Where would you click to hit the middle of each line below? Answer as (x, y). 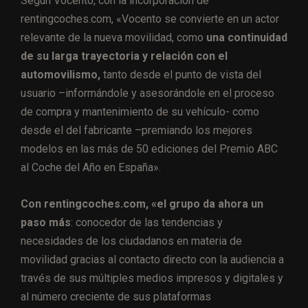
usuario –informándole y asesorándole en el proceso (147, 93)
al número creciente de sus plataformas (116, 297)
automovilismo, (60, 75)
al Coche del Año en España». (91, 168)
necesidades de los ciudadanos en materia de (131, 241)
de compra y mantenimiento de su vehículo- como (140, 112)
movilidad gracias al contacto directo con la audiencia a (152, 260)
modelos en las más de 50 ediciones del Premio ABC (149, 149)
